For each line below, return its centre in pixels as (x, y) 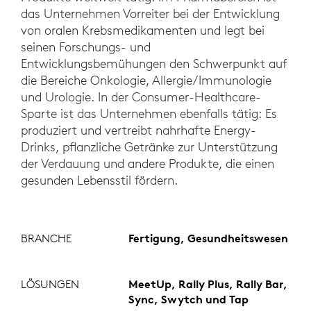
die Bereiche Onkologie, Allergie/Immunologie (146, 81)
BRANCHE (46, 238)
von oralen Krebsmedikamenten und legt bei (143, 31)
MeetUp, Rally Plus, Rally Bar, (208, 284)
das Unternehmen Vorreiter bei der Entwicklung (150, 14)
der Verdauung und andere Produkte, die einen (148, 164)
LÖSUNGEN (50, 284)
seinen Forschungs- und (86, 47)
